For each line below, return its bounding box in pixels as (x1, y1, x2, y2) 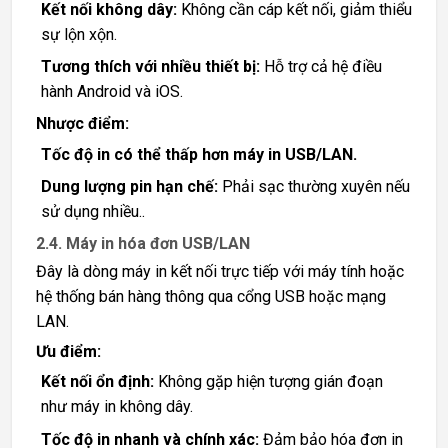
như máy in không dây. (40, 397, 193, 417)
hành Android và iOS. (40, 82, 183, 102)
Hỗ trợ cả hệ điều (259, 57, 382, 77)
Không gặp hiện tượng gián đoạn (153, 372, 383, 392)
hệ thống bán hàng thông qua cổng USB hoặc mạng (36, 286, 386, 306)
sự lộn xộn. (40, 24, 117, 44)
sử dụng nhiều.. (40, 202, 145, 222)
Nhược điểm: (36, 114, 129, 134)
